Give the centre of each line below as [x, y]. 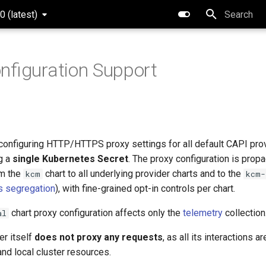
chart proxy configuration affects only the [96, 213]
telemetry [203, 213]
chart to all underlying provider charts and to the [143, 174]
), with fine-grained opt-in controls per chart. [145, 189]
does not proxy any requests [99, 237]
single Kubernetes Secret [70, 159]
